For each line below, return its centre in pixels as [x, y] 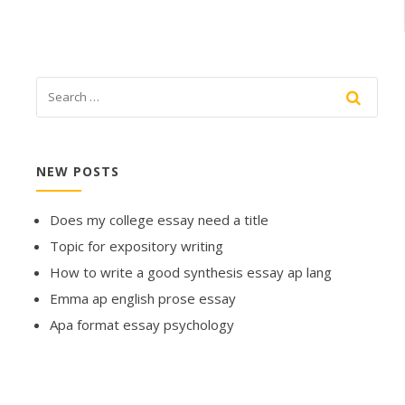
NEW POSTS [78, 172]
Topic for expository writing [137, 246]
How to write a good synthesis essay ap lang [191, 273]
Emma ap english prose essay [143, 299]
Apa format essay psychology [142, 325]
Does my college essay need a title [159, 220]
